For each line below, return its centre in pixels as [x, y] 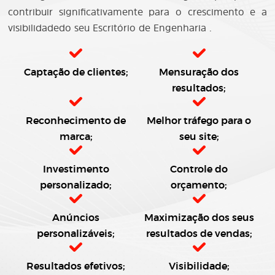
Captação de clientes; [76, 72]
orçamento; [199, 185]
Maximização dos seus [199, 218]
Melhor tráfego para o [199, 121]
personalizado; [76, 185]
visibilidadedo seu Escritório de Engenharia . [110, 28]
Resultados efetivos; [76, 266]
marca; [76, 137]
